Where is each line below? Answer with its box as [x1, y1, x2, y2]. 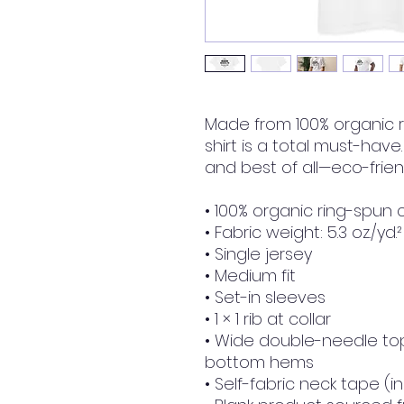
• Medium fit [205, 264, 296, 288]
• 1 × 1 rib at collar [205, 308, 331, 331]
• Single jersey [205, 243, 312, 266]
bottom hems [205, 351, 314, 374]
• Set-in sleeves [205, 286, 326, 309]
